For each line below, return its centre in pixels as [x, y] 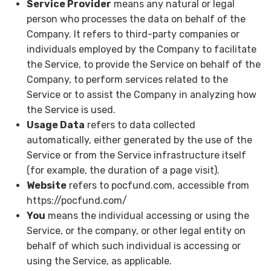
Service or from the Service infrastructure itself [136, 155]
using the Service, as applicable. [99, 261]
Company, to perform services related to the [127, 80]
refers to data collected [140, 125]
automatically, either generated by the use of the [139, 140]
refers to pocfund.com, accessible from [158, 186]
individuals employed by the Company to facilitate [141, 50]
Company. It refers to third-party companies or [133, 34]
